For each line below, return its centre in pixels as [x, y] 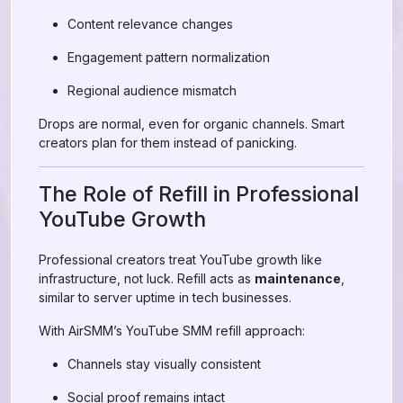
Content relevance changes [150, 24]
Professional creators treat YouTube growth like [180, 260]
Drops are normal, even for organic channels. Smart [192, 124]
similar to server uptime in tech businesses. [165, 297]
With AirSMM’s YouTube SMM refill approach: [172, 331]
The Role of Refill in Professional [199, 194]
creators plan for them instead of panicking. [168, 143]
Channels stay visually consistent [164, 364]
